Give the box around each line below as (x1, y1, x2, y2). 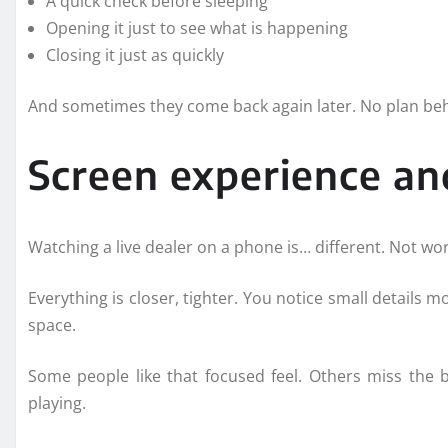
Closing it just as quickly (46, 43, 224, 66)
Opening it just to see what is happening (46, 16, 348, 39)
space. (28, 313, 76, 336)
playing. (28, 391, 86, 414)
